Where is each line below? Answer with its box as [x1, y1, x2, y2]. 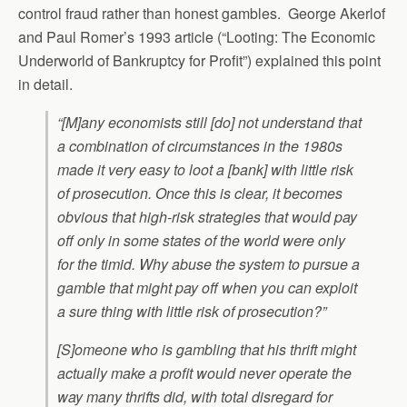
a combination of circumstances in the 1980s [57, 134, 342, 156]
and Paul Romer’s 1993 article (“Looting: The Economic [18, 25, 375, 47]
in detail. [18, 73, 73, 94]
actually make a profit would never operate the [57, 362, 352, 383]
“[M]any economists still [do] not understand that [57, 111, 362, 133]
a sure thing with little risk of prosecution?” [57, 300, 326, 322]
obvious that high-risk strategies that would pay [57, 205, 357, 227]
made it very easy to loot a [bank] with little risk [57, 158, 353, 180]
